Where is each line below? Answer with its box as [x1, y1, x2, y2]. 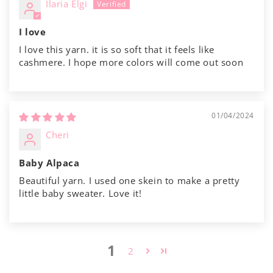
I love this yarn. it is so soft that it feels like [19, 43, 215, 55]
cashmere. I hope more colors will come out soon [19, 56, 244, 68]
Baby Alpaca [19, 157, 80, 169]
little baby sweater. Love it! [19, 187, 142, 199]
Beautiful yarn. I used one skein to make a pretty [19, 174, 240, 186]
